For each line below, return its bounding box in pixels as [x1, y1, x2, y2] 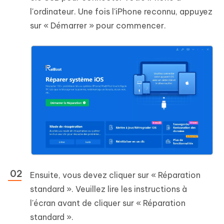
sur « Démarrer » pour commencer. [30, 20, 166, 30]
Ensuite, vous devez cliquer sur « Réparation [30, 170, 200, 180]
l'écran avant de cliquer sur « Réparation [30, 198, 185, 208]
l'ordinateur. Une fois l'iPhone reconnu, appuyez [30, 6, 212, 16]
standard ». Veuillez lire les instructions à [30, 184, 187, 194]
